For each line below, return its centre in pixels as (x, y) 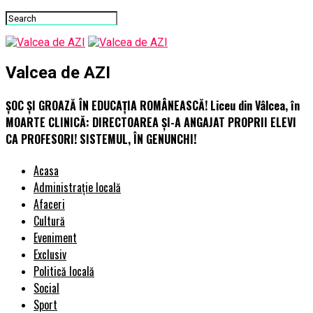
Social (46, 288)
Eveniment (55, 238)
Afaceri (49, 204)
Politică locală (64, 271)
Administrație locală (77, 188)
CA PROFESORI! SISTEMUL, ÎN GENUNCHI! (101, 139)
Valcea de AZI (58, 72)
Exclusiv (50, 255)
